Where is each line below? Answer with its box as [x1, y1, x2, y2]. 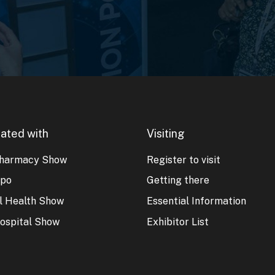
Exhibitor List [147, 215, 209, 228]
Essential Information [147, 195, 246, 207]
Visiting [147, 127, 185, 140]
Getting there [147, 174, 209, 187]
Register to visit [147, 153, 220, 166]
